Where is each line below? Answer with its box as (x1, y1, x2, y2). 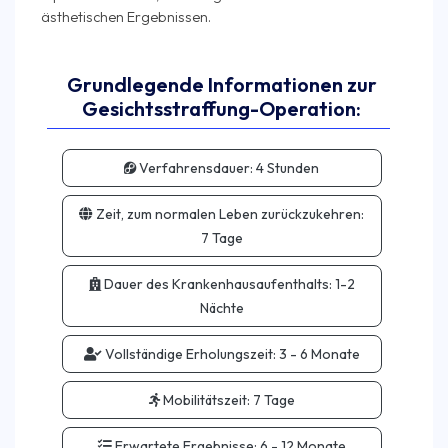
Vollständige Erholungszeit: (104, 345, 276, 363)
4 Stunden (256, 159, 319, 177)
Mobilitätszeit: (162, 391, 250, 409)
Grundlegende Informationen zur (66, 72, 377, 97)
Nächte (199, 299, 244, 317)
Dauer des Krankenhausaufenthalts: (103, 275, 332, 293)
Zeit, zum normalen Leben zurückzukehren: (96, 205, 364, 223)
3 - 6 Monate (278, 345, 360, 363)
